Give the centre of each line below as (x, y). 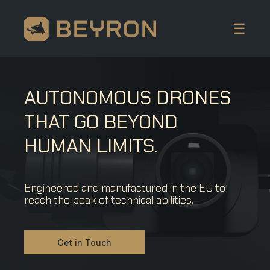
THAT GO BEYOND (101, 122)
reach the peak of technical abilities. (109, 200)
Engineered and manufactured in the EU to (125, 188)
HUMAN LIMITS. (91, 146)
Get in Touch (84, 242)
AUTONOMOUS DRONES (127, 98)
